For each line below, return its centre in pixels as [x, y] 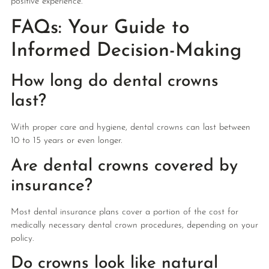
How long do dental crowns [114, 82]
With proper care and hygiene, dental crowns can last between [130, 128]
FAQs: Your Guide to [100, 29]
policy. [22, 238]
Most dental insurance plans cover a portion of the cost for [124, 212]
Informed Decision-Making [126, 51]
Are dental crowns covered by [124, 166]
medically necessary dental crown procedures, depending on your [134, 225]
